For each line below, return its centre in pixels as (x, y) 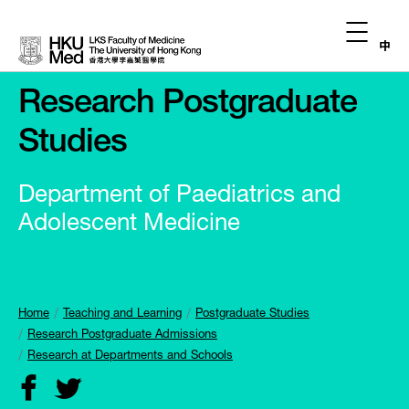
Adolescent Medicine (129, 225)
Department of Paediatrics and (179, 196)
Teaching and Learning (122, 315)
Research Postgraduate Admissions (122, 336)
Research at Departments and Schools (130, 357)
